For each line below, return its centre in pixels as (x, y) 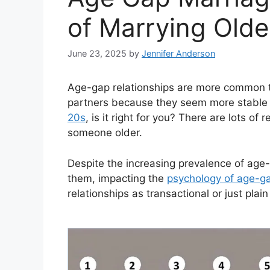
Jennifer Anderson (178, 54)
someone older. (105, 133)
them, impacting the (117, 178)
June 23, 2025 (97, 54)
